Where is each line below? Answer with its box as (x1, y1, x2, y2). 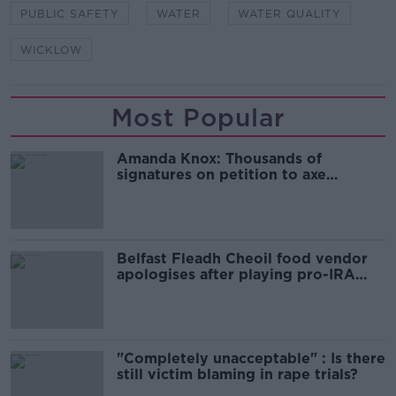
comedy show (117, 181, 217, 199)
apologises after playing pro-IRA (117, 265, 355, 283)
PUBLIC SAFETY (20, 6, 119, 20)
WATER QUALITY (238, 6, 341, 20)
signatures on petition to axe (117, 165, 326, 183)
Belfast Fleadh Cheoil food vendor (117, 249, 368, 267)
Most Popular (110, 102, 286, 133)
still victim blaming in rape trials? (117, 365, 358, 383)
